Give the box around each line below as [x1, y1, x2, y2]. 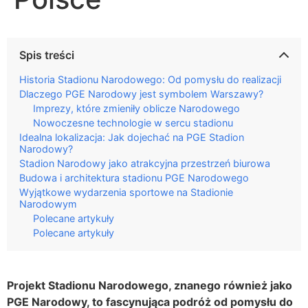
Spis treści [19, 47, 74, 62]
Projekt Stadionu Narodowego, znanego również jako [7, 278, 292, 292]
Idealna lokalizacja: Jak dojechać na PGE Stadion [19, 131, 244, 143]
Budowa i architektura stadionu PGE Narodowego [19, 171, 249, 184]
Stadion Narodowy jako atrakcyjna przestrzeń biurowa [19, 157, 270, 169]
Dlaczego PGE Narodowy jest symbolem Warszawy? [19, 87, 263, 100]
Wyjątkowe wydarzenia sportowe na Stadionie [19, 186, 233, 198]
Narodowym [19, 197, 77, 210]
